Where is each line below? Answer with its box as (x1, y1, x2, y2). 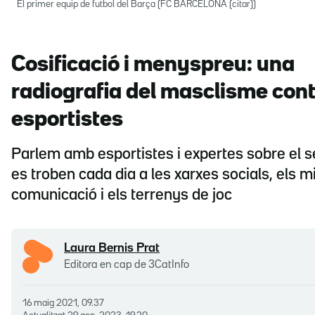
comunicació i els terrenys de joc (11, 188, 232, 202)
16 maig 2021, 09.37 (27, 298, 104, 307)
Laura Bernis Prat (64, 243, 160, 255)
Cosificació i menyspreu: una (11, 54, 295, 75)
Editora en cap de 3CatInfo (64, 260, 189, 271)
